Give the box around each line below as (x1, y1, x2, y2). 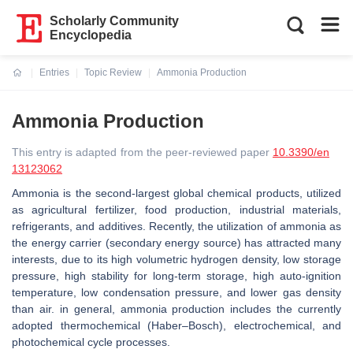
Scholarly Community (50, 14, 180, 28)
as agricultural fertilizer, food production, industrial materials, (12, 203, 341, 216)
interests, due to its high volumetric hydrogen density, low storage (12, 253, 341, 266)
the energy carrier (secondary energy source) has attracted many (12, 236, 341, 249)
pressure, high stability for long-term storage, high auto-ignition (12, 269, 341, 282)
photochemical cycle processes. (12, 336, 173, 348)
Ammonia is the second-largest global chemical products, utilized (12, 187, 341, 199)
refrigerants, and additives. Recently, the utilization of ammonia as (12, 220, 341, 232)
